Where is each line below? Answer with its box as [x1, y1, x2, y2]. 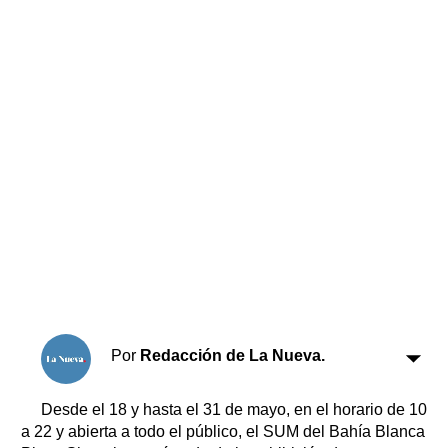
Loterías [200, 110, 258, 127]
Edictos [200, 191, 254, 208]
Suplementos [15, 28, 109, 45]
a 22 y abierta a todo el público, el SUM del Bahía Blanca [21, 422, 425, 440]
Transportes [200, 83, 285, 100]
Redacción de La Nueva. [140, 346, 325, 364]
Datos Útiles [200, 137, 288, 154]
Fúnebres [200, 164, 269, 181]
